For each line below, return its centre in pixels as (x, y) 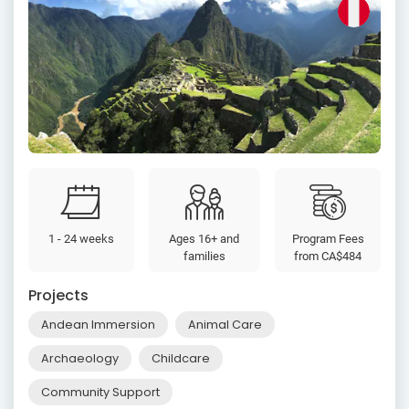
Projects (58, 295)
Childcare (181, 358)
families (204, 256)
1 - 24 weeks (81, 238)
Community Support (100, 392)
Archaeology (80, 358)
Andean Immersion (98, 324)
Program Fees (328, 238)
